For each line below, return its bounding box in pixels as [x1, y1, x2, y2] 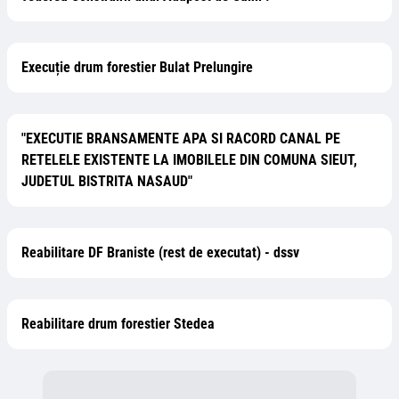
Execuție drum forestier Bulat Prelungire [21, 59, 253, 76]
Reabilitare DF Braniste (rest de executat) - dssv [21, 244, 299, 261]
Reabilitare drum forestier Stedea [21, 315, 215, 332]
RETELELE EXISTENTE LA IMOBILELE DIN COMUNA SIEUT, [21, 151, 357, 168]
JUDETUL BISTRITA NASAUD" [21, 173, 192, 190]
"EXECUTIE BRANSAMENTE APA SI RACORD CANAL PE [21, 130, 340, 147]
